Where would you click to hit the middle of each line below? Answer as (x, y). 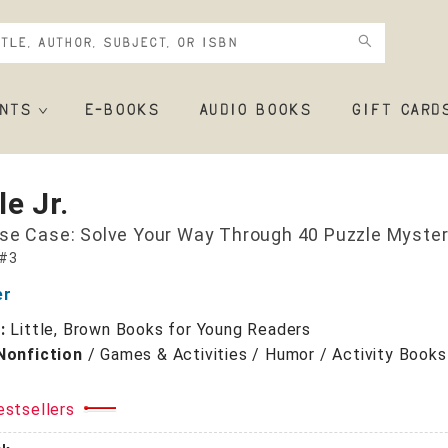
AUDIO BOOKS (255, 111)
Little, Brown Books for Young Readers (161, 329)
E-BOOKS (121, 111)
